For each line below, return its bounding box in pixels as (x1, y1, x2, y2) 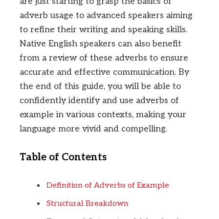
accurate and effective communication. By (20, 67, 189, 77)
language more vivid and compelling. (20, 124, 167, 134)
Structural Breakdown (46, 198, 129, 208)
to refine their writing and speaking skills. (20, 24, 187, 35)
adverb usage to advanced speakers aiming (20, 10, 193, 21)
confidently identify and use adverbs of (20, 95, 179, 106)
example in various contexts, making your (20, 109, 186, 120)
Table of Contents (20, 151, 107, 163)
